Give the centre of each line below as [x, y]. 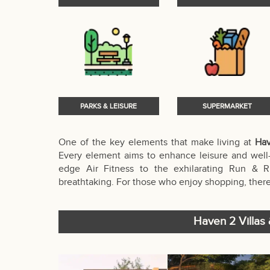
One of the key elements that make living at [157, 142]
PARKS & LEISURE [109, 106]
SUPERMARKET [227, 106]
